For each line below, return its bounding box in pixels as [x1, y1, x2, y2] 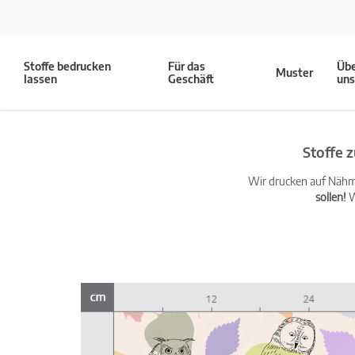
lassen [24, 72, 57, 86]
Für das [168, 59, 206, 73]
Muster [276, 66, 314, 79]
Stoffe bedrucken [24, 59, 111, 73]
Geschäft [168, 72, 215, 86]
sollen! [315, 190, 346, 204]
